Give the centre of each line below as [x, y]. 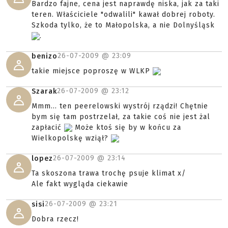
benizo [45, 56]
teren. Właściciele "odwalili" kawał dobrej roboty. [123, 15]
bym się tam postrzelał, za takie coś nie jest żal [121, 117]
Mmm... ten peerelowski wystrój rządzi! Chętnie [120, 106]
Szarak [44, 91]
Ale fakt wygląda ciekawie [80, 184]
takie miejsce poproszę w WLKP [92, 71]
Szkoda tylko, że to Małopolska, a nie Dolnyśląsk [123, 25]
